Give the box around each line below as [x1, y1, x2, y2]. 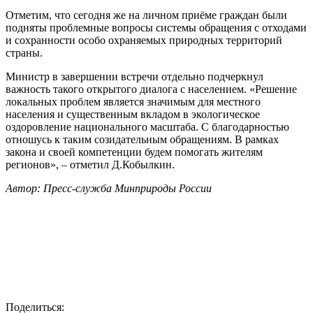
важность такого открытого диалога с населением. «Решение [6, 83, 297, 96]
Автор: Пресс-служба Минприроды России [6, 182, 212, 195]
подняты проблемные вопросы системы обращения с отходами [6, 22, 307, 34]
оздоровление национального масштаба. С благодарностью [6, 121, 289, 133]
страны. [6, 47, 43, 59]
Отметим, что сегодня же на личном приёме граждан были [6, 9, 287, 22]
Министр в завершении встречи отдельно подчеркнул [6, 71, 263, 83]
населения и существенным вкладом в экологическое [6, 108, 260, 121]
